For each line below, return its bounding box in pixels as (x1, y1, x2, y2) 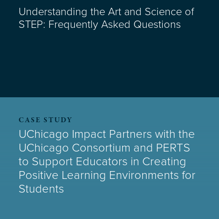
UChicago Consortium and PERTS (19, 141, 190, 155)
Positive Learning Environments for (19, 168, 196, 183)
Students (19, 182, 64, 197)
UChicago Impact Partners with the (19, 127, 195, 142)
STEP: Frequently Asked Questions (19, 18, 181, 31)
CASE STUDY (19, 115, 73, 125)
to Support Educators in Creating (19, 154, 186, 169)
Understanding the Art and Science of (19, 5, 194, 19)
